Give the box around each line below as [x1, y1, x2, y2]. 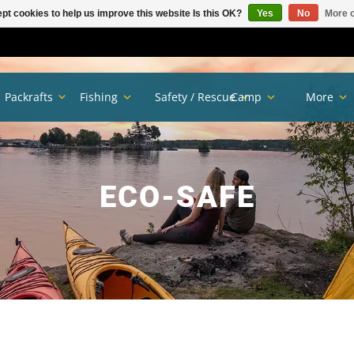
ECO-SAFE [99, 179, 255, 214]
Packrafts [5, 89, 54, 105]
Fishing [80, 89, 119, 105]
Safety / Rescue [155, 89, 236, 105]
